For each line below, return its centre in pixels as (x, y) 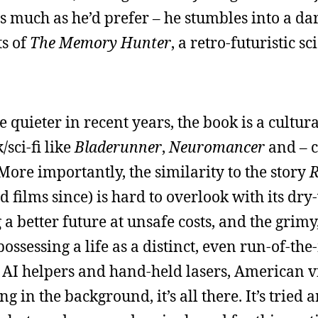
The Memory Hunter (100, 42)
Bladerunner (118, 147)
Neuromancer (217, 147)
